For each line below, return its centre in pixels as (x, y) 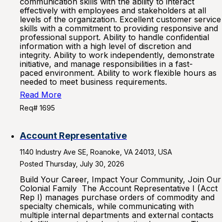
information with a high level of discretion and (106, 46)
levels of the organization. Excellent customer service (120, 19)
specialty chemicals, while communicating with (107, 206)
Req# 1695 (37, 108)
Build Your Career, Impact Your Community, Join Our (120, 179)
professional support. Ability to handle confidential (114, 37)
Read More (41, 95)
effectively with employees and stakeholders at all (113, 10)
